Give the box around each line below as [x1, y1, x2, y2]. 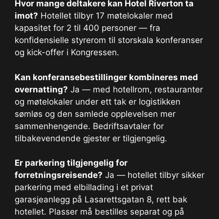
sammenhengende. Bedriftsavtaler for [15, 121, 164, 131]
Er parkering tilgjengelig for [15, 158, 128, 168]
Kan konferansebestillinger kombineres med [15, 72, 198, 82]
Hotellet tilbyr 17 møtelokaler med [38, 11, 173, 21]
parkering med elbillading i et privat [15, 182, 153, 193]
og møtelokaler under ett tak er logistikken [15, 96, 180, 107]
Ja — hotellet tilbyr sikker [103, 170, 204, 180]
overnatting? [15, 84, 68, 94]
